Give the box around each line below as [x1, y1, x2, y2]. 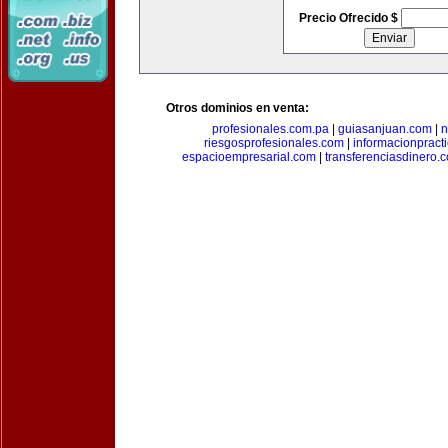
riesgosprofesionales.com [204, 136, 344, 150]
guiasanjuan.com [338, 122, 432, 136]
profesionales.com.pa [212, 122, 329, 136]
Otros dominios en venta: [166, 101, 309, 115]
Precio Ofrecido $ [298, 11, 401, 25]
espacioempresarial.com [182, 150, 316, 164]
